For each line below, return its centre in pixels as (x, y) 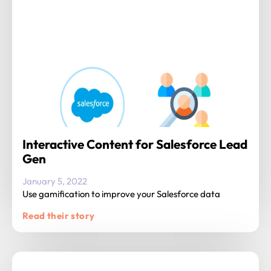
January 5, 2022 (55, 181)
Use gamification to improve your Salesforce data (121, 194)
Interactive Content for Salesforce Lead (135, 144)
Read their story (59, 215)
